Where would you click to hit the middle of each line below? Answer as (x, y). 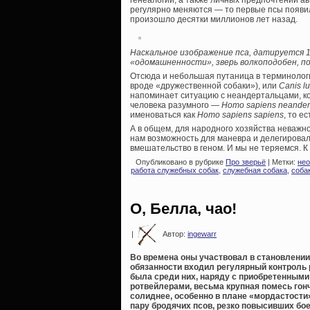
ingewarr (202, 234)
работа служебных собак (175, 171)
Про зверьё (246, 162)
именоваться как (164, 115)
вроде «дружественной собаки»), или (204, 86)
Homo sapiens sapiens (240, 115)
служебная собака (255, 171)
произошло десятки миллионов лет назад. (214, 20)
